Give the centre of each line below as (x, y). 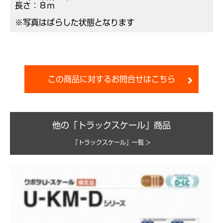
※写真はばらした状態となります (75, 23)
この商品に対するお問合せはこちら (111, 79)
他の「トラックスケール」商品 (111, 125)
